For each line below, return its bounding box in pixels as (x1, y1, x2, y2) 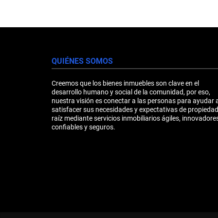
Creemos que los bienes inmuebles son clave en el (52, 79, 199, 87)
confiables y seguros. (52, 123, 115, 131)
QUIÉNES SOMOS (52, 56, 113, 66)
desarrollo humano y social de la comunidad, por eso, (52, 88, 210, 96)
